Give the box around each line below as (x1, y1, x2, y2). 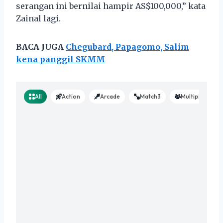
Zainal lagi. (16, 13, 61, 23)
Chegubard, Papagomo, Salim (66, 41, 189, 52)
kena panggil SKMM (16, 54, 105, 64)
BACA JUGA (16, 41, 66, 52)
